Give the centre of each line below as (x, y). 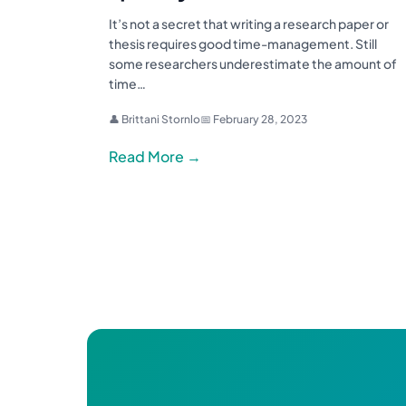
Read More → (155, 157)
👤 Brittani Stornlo (155, 120)
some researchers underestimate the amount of (253, 64)
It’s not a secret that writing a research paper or (249, 24)
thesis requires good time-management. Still (243, 44)
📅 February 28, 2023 (254, 120)
